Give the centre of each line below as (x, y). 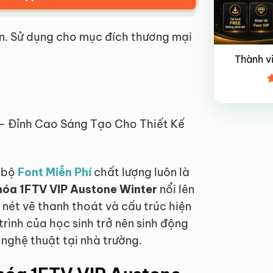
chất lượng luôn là (140, 172)
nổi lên (176, 189)
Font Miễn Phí (55, 172)
